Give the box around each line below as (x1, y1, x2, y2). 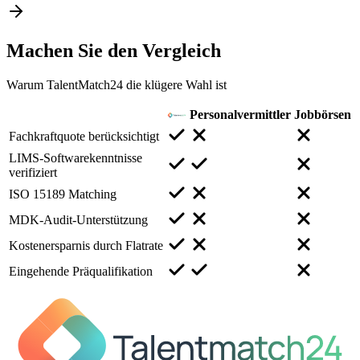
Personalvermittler (190, 107, 291, 121)
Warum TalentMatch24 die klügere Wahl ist (6, 77, 227, 92)
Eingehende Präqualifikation (9, 264, 153, 278)
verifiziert (9, 165, 57, 179)
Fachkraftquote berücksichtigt (9, 129, 159, 143)
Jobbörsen (294, 107, 351, 121)
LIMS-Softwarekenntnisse (9, 150, 142, 165)
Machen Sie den (6, 39, 142, 61)
